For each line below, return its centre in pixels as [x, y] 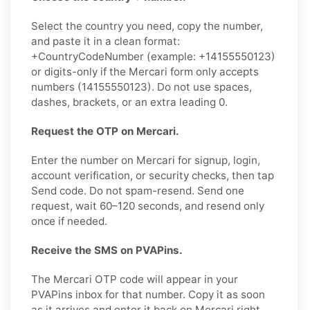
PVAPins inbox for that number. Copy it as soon [148, 294]
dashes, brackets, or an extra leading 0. [129, 102]
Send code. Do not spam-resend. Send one [138, 190]
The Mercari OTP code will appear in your [135, 279]
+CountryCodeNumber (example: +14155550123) [153, 56]
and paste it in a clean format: [106, 41]
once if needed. [69, 221]
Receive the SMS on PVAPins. [107, 250]
